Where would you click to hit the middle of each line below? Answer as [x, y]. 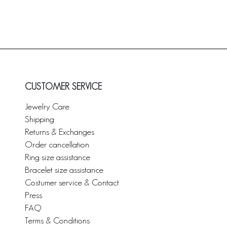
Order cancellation [57, 144]
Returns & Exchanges [60, 131]
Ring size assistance [58, 157]
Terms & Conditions [57, 220]
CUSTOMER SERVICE [63, 86]
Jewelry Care [47, 106]
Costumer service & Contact [72, 182]
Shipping [40, 119]
